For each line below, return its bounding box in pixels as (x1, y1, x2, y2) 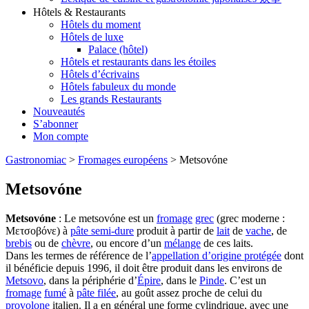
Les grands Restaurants (61, 93, 161, 106)
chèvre (61, 237, 90, 249)
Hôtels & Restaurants (33, 6, 126, 19)
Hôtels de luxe (61, 31, 123, 43)
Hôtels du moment (61, 19, 141, 31)
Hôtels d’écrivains (61, 68, 139, 81)
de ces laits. (201, 237, 253, 249)
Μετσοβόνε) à (6, 225, 70, 237)
